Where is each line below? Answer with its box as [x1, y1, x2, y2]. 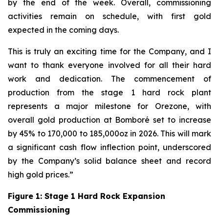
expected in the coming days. [8, 25, 119, 35]
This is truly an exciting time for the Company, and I [8, 46, 211, 56]
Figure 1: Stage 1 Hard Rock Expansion [8, 191, 165, 201]
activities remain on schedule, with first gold [8, 11, 211, 21]
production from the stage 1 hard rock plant [8, 88, 211, 97]
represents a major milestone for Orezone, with [8, 101, 211, 111]
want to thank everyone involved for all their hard [8, 60, 211, 70]
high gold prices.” [8, 170, 73, 179]
